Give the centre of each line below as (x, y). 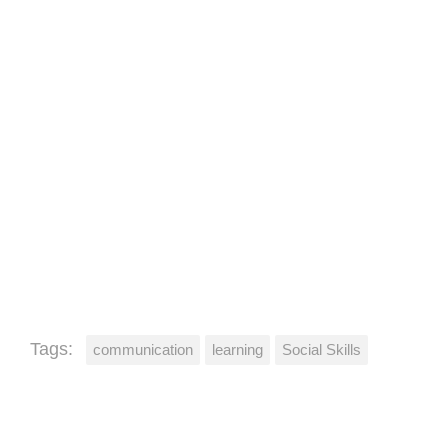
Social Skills (321, 350)
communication (143, 350)
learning (237, 350)
